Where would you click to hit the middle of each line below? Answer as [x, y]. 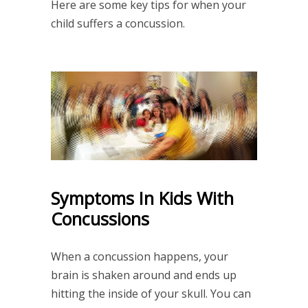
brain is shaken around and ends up [144, 275]
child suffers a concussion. [118, 23]
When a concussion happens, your [140, 256]
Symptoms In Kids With [142, 198]
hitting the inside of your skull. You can [151, 293]
